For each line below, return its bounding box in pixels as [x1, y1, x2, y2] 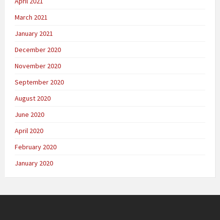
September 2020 [15, 78, 64, 87]
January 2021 [15, 29, 53, 38]
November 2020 [15, 61, 61, 71]
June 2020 [15, 110, 44, 119]
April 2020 [15, 126, 43, 136]
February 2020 [15, 142, 56, 152]
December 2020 [15, 45, 61, 55]
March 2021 [15, 13, 48, 22]
